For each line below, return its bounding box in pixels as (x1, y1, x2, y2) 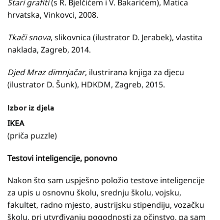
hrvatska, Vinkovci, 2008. (7, 9, 98, 21)
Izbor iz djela (7, 101, 55, 112)
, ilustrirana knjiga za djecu (85, 67, 184, 78)
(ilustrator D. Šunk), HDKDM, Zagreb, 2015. (7, 79, 165, 90)
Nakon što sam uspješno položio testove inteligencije (7, 175, 205, 186)
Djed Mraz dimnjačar (7, 67, 85, 78)
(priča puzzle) (7, 130, 57, 141)
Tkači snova (7, 32, 51, 43)
